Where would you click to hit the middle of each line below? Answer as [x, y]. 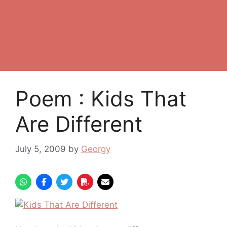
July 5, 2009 [41, 149]
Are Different [79, 124]
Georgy [96, 149]
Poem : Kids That [101, 99]
